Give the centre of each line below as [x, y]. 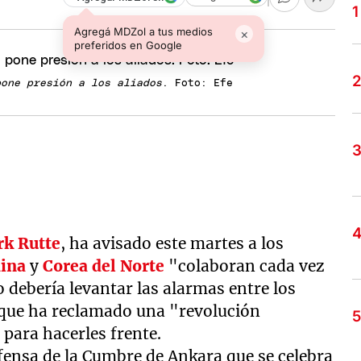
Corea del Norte [104, 266]
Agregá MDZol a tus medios [144, 31]
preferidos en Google [129, 45]
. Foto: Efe [198, 83]
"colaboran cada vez [245, 266]
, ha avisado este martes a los [172, 243]
